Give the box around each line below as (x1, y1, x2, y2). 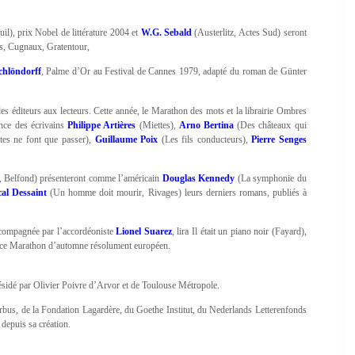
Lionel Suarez (116, 226, 172, 238)
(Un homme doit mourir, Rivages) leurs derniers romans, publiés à (47, 186, 307, 198)
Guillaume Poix (94, 133, 158, 145)
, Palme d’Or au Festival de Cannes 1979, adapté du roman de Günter (40, 66, 307, 78)
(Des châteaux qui (234, 119, 307, 131)
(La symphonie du (235, 172, 307, 184)
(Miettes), (136, 119, 179, 131)
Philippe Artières (67, 119, 136, 131)
